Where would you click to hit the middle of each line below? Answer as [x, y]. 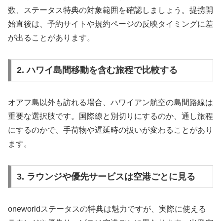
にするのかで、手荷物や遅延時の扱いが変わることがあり [110, 130]
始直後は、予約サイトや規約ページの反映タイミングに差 [110, 24]
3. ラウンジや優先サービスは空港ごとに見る [106, 176]
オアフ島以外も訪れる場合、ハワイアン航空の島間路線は [110, 103]
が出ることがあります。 [51, 37]
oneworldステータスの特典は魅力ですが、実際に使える [107, 209]
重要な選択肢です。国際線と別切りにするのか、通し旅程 [110, 116]
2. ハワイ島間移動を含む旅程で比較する [97, 70]
